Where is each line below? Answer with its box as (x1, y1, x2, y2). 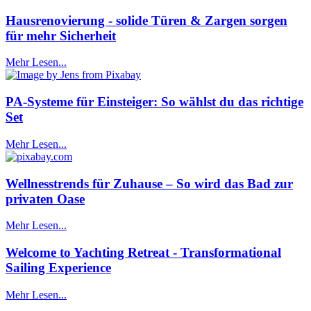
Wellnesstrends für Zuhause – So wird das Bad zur (6, 176, 293, 191)
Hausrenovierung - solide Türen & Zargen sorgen (6, 12, 287, 28)
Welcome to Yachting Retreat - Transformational (6, 245, 281, 260)
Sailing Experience (6, 260, 111, 276)
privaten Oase (6, 191, 85, 206)
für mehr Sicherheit (6, 28, 116, 43)
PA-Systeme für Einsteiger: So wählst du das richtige (6, 94, 303, 110)
